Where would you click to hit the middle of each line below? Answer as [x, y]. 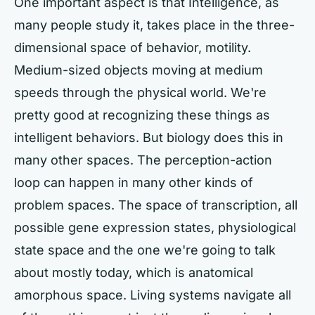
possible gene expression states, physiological [155, 227]
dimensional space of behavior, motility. [133, 47]
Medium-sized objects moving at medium [139, 70]
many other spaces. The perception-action [143, 160]
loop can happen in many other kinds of [134, 182]
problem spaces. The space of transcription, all [156, 205]
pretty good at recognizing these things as [142, 115]
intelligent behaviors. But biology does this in [149, 137]
